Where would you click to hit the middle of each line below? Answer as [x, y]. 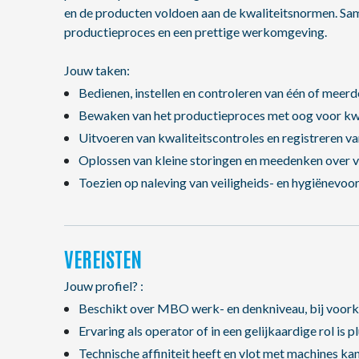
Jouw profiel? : [104, 286]
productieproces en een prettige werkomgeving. [196, 32]
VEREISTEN [103, 258]
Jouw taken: [97, 70]
